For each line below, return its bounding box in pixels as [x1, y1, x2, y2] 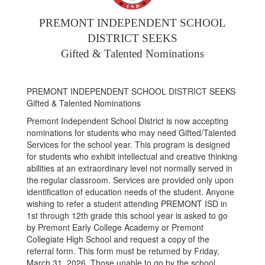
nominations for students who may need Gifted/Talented [27, 127, 236, 138]
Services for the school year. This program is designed [27, 138, 230, 150]
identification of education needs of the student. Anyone [27, 186, 234, 198]
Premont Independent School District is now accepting [27, 115, 228, 127]
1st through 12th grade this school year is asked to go [27, 209, 228, 221]
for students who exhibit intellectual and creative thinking [27, 150, 237, 162]
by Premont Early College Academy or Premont [27, 221, 203, 233]
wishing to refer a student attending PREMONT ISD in [27, 198, 227, 209]
